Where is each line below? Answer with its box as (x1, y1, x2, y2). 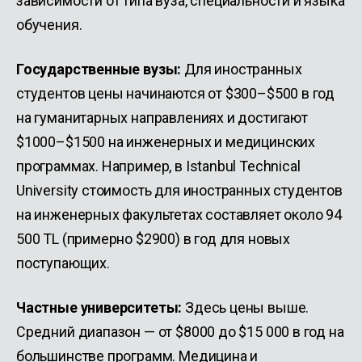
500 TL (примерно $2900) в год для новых (16, 230, 290, 247)
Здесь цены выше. (182, 299, 309, 316)
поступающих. (16, 255, 110, 271)
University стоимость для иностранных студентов (16, 182, 343, 199)
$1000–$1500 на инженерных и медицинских (16, 133, 315, 150)
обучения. (16, 16, 82, 33)
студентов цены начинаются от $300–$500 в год (16, 85, 335, 102)
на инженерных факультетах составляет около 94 (16, 206, 342, 223)
